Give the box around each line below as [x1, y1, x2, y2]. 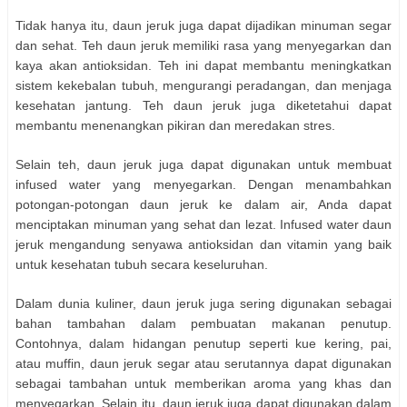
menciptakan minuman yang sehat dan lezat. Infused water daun [15, 216, 392, 232]
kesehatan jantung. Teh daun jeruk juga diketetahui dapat [15, 97, 392, 113]
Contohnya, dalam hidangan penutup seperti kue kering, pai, [15, 335, 392, 351]
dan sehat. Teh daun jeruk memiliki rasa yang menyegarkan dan [15, 37, 392, 53]
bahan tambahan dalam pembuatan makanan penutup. [15, 315, 392, 331]
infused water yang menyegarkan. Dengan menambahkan [15, 176, 392, 192]
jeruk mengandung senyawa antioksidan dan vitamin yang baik [15, 236, 392, 252]
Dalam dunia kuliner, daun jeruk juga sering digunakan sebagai [15, 295, 392, 311]
